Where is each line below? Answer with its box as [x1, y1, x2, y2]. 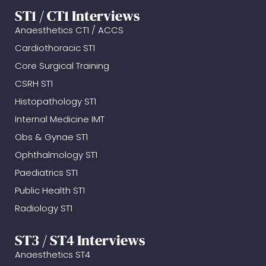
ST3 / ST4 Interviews [15, 230, 145, 251]
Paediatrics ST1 [15, 166, 78, 179]
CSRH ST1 [15, 77, 53, 90]
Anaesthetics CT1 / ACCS [15, 24, 123, 37]
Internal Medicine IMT [15, 113, 104, 126]
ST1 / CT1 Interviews [15, 6, 140, 26]
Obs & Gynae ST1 [15, 131, 88, 144]
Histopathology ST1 [15, 95, 96, 108]
